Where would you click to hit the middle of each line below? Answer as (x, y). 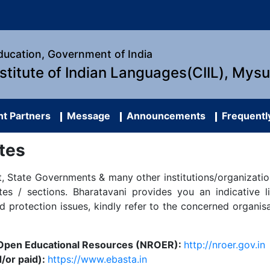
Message (86, 116)
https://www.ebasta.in (97, 259)
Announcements (164, 116)
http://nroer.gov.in (224, 245)
